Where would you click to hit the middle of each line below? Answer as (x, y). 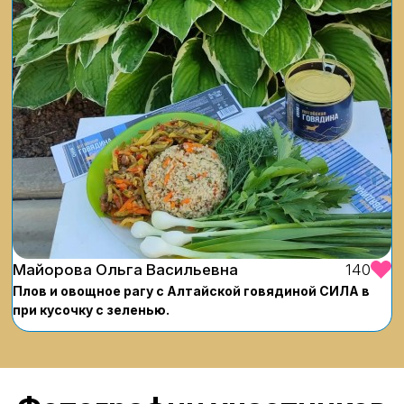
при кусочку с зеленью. (91, 309)
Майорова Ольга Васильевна (125, 269)
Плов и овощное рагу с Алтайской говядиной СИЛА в (191, 290)
